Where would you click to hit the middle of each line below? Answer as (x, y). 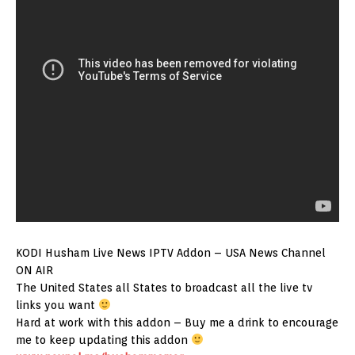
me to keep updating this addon (103, 340)
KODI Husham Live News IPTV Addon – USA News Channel (171, 253)
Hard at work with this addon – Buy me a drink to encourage (177, 323)
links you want (57, 305)
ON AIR (34, 270)
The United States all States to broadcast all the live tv (164, 288)
